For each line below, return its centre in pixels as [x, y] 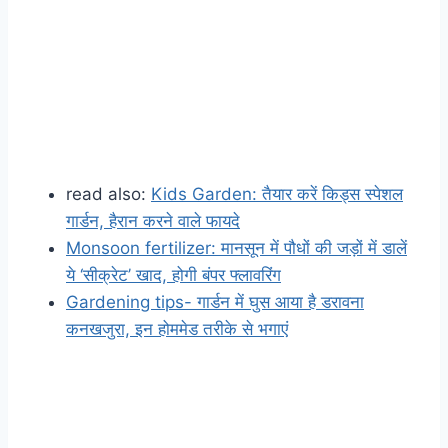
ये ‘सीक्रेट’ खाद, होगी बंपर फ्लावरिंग [173, 275]
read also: [108, 194]
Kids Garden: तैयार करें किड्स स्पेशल [277, 194]
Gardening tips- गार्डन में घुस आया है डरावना [215, 302]
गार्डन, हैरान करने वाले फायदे [153, 221]
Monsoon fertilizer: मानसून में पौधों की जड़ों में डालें [236, 248]
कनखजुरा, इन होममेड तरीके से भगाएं [177, 329]
